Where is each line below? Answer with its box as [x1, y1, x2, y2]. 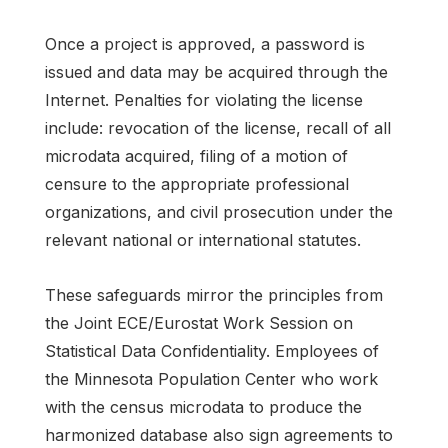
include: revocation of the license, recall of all [45, 118, 391, 139]
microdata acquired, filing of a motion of [45, 146, 348, 167]
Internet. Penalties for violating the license [45, 90, 363, 111]
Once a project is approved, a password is [45, 34, 365, 55]
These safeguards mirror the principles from [45, 285, 383, 306]
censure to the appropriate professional [45, 174, 349, 195]
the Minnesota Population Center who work [45, 369, 378, 390]
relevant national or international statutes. [45, 230, 361, 251]
